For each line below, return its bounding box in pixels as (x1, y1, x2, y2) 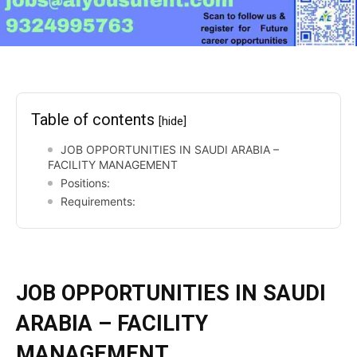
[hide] (159, 114, 186, 129)
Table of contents (31, 110, 159, 130)
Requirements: (61, 194, 135, 209)
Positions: (61, 176, 110, 190)
